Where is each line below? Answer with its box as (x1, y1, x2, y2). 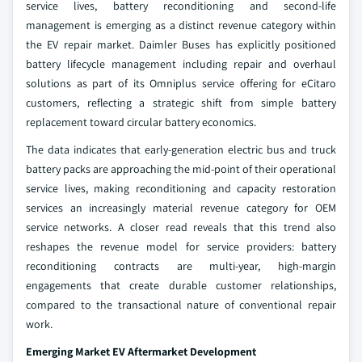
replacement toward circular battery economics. (26, 115, 256, 129)
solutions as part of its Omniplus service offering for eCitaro (26, 76, 336, 90)
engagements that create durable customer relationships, (26, 278, 336, 293)
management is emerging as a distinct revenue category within (26, 18, 336, 32)
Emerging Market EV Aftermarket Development (26, 344, 256, 359)
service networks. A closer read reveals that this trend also (26, 220, 336, 234)
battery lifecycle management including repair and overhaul (26, 57, 336, 71)
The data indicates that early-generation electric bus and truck (26, 142, 336, 157)
